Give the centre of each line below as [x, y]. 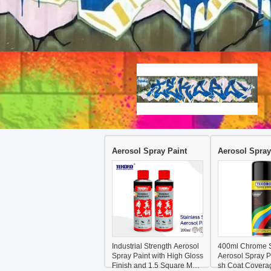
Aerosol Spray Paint [149, 151]
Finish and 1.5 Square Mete [157, 266]
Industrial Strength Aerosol [155, 246]
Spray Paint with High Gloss [158, 256]
